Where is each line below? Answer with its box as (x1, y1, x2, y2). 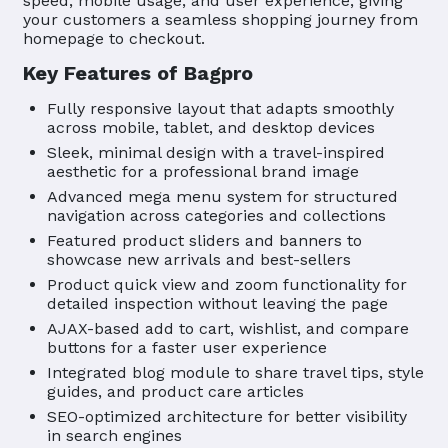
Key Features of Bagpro (23, 61, 253, 86)
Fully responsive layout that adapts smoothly (47, 99, 394, 119)
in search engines (47, 426, 182, 446)
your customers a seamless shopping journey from (23, 10, 418, 30)
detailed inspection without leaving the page (47, 294, 388, 314)
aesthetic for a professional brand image (47, 162, 359, 182)
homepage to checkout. (23, 29, 205, 49)
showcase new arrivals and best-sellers (47, 250, 351, 270)
